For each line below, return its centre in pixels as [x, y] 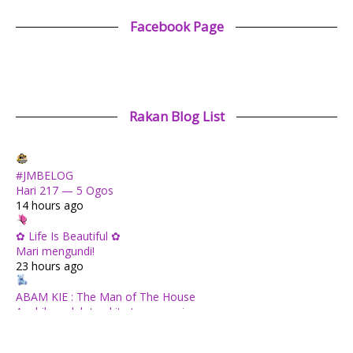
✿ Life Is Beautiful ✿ [68, 236]
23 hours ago [50, 266]
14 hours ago [50, 205]
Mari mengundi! [55, 251]
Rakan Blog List [176, 116]
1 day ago [41, 326]
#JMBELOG [45, 175]
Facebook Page [176, 26]
